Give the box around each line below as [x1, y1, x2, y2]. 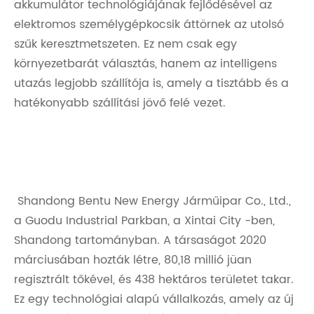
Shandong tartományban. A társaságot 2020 [14, 231, 266, 250]
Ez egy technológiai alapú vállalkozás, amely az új [14, 289, 294, 308]
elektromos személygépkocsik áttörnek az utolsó [14, 15, 284, 34]
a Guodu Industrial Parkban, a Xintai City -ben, [14, 211, 275, 230]
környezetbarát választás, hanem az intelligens [14, 54, 277, 73]
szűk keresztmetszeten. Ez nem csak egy [14, 34, 237, 53]
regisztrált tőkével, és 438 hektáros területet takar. [14, 270, 294, 289]
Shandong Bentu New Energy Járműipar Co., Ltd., [14, 191, 291, 210]
